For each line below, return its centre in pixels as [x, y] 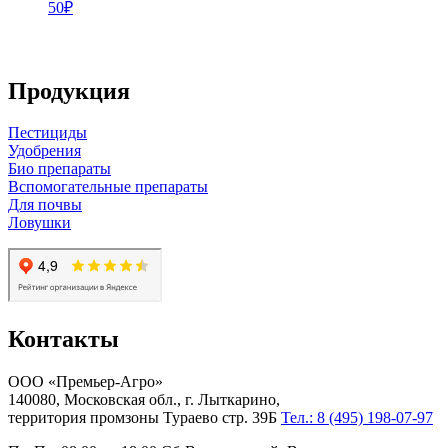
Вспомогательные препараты [108, 187]
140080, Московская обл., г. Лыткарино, [144, 400]
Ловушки [39, 223]
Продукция [69, 90]
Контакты [63, 339]
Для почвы [45, 205]
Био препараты [59, 169]
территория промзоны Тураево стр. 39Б [144, 418]
